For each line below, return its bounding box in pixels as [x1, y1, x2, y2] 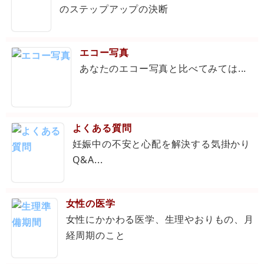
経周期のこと [65, 229, 126, 242]
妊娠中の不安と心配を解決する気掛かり [72, 137, 251, 151]
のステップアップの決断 [59, 2, 169, 16]
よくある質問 [72, 121, 132, 135]
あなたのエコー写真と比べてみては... [80, 62, 247, 75]
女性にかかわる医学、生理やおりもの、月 [65, 213, 254, 226]
